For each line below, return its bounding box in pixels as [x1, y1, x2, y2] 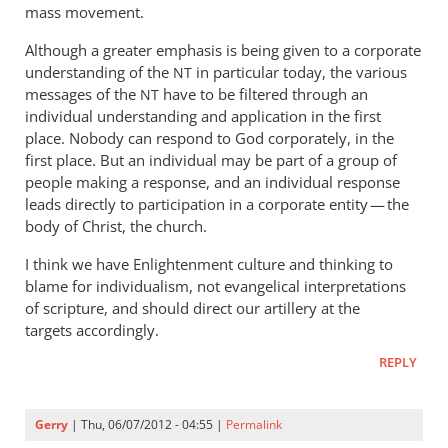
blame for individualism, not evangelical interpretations [25, 276, 406, 296]
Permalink [226, 416, 282, 433]
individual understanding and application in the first [25, 106, 381, 126]
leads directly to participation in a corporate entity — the [25, 194, 409, 214]
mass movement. [25, 2, 144, 22]
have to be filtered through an [159, 84, 368, 104]
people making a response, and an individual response [25, 172, 400, 192]
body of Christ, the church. [25, 216, 207, 236]
